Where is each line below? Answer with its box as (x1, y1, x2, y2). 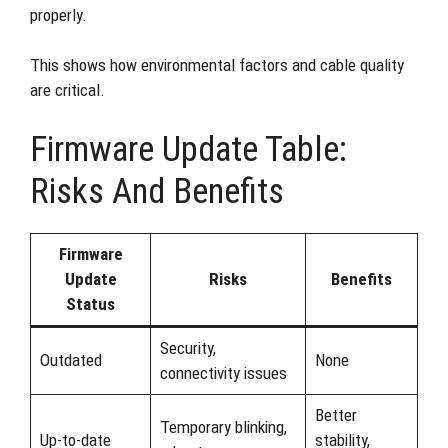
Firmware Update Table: (30, 128, 347, 170)
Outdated (39, 349, 102, 370)
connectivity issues (159, 362, 287, 383)
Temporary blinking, (159, 416, 287, 437)
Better (314, 404, 357, 425)
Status (66, 293, 115, 314)
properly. (30, 4, 87, 25)
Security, (159, 337, 216, 358)
